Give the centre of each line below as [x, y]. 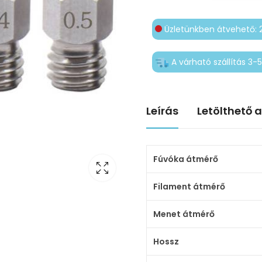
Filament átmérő [189, 186]
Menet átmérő [184, 214]
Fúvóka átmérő [185, 159]
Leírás [162, 111]
